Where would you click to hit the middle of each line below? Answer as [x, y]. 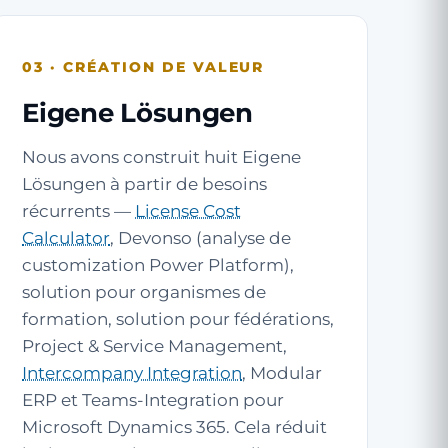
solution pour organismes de [144, 292]
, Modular [282, 373]
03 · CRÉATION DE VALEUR [143, 67]
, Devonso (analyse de [201, 238]
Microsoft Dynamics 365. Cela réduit [175, 427]
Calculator [66, 238]
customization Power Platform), [158, 265]
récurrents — [79, 211]
